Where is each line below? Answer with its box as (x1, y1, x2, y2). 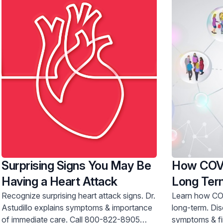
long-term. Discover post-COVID (172, 202, 211, 213)
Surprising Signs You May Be (1, 158, 151, 173)
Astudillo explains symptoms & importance (1, 202, 112, 213)
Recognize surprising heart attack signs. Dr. (1, 190, 145, 201)
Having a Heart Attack (1, 174, 117, 189)
